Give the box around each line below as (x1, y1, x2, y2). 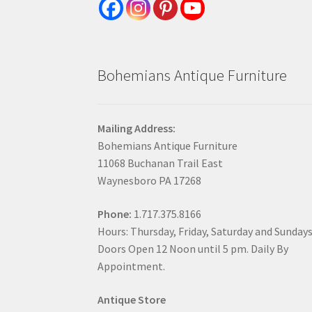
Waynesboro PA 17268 (97, 173, 202, 188)
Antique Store (97, 292, 166, 306)
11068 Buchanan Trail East (97, 156, 224, 171)
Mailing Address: (97, 121, 176, 136)
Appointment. (97, 259, 166, 274)
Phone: (97, 207, 134, 221)
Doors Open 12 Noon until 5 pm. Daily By (97, 242, 289, 256)
